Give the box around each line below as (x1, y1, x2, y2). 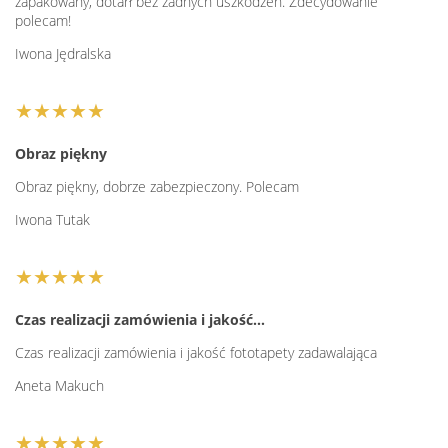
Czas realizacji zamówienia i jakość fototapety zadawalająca (15, 343, 377, 363)
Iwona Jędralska (15, 44, 111, 64)
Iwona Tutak (15, 210, 90, 230)
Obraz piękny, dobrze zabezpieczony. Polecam (15, 177, 299, 197)
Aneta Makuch (15, 376, 104, 396)
